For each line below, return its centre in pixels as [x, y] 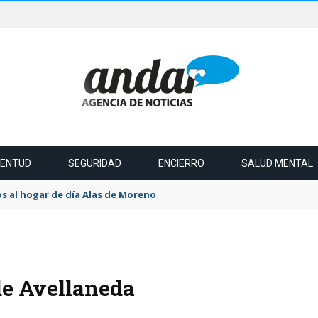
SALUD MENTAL [277, 163]
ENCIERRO [181, 163]
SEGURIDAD [95, 163]
